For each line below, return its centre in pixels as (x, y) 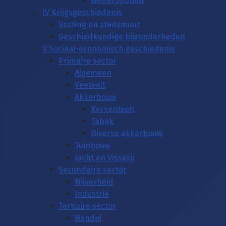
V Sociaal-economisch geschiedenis (109, 48)
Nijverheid (94, 182)
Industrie (92, 194)
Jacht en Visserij (104, 157)
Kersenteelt (113, 109)
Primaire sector (88, 61)
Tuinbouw (92, 145)
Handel (88, 218)
